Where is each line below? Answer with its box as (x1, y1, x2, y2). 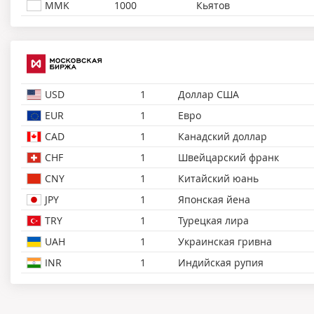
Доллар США (178, 87, 239, 101)
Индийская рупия (178, 255, 264, 269)
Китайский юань (178, 171, 259, 185)
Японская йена (178, 192, 250, 206)
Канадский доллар (178, 129, 267, 143)
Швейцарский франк (178, 150, 279, 164)
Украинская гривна (178, 234, 272, 248)
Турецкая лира (178, 213, 249, 227)
